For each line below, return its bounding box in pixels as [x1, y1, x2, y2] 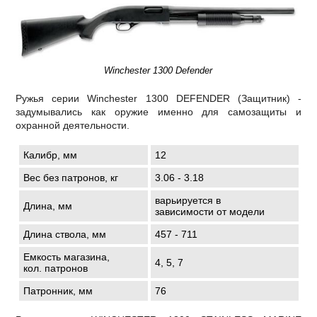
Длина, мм [23, 200, 72, 212]
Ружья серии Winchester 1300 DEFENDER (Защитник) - [16, 93, 301, 105]
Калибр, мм [23, 149, 77, 161]
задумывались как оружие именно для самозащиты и [16, 106, 301, 118]
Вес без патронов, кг [23, 172, 118, 184]
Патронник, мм [23, 285, 93, 297]
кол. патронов [23, 263, 88, 275]
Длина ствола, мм [23, 229, 106, 241]
